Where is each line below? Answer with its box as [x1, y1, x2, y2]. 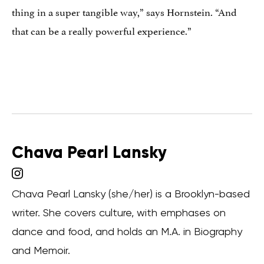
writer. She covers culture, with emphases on [12, 206, 226, 219]
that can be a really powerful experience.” [12, 22, 192, 38]
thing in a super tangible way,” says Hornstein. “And [12, 3, 237, 19]
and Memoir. [12, 243, 70, 256]
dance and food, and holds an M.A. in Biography [12, 225, 242, 237]
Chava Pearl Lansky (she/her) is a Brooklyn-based [12, 187, 250, 200]
